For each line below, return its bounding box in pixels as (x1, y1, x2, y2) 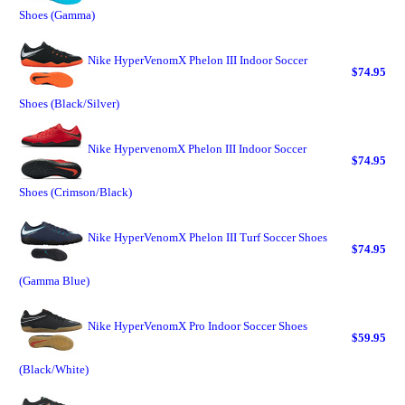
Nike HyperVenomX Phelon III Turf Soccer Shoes (88, 231, 327, 244)
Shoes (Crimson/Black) (19, 185, 132, 199)
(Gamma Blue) (19, 274, 89, 287)
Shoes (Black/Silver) (19, 97, 119, 110)
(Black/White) (19, 363, 89, 376)
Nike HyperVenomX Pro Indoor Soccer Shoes (88, 319, 307, 333)
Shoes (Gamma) (19, 8, 95, 22)
